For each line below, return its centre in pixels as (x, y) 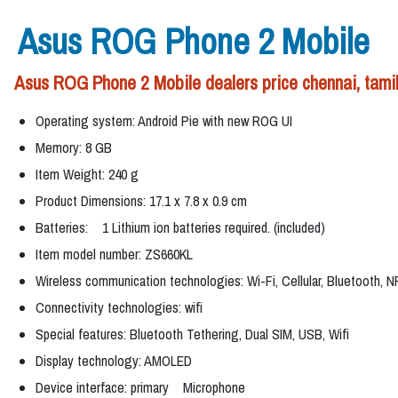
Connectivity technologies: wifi (119, 307)
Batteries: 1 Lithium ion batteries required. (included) (180, 227)
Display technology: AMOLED (114, 361)
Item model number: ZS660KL (114, 254)
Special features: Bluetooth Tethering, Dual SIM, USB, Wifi (192, 334)
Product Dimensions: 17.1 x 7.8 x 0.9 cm (141, 201)
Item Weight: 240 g (87, 174)
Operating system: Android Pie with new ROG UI (164, 121)
